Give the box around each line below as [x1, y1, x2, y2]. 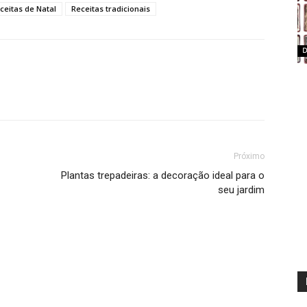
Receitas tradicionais [71, 3, 150, 14]
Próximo [234, 151, 265, 162]
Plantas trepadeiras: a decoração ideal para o [61, 169, 265, 182]
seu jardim [218, 184, 265, 197]
